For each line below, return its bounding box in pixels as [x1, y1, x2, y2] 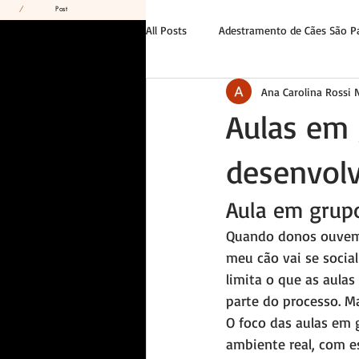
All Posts [146, 22, 187, 37]
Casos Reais [295, 87, 351, 101]
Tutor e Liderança [178, 87, 263, 101]
